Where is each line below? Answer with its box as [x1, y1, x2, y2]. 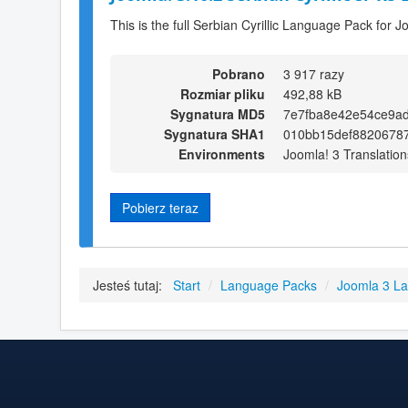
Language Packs [220, 276, 317, 295]
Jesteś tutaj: [93, 276, 169, 295]
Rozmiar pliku [180, 84, 265, 103]
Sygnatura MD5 [170, 104, 265, 123]
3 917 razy [283, 64, 344, 83]
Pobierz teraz [122, 198, 199, 217]
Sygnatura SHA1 [164, 124, 265, 143]
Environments [178, 144, 265, 163]
